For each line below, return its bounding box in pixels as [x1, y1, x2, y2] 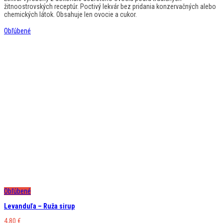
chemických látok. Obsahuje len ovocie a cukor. [4, 10, 137, 18]
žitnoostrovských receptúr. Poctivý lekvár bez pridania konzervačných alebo [4, 2, 216, 10]
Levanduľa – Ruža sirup [4, 202, 75, 210]
